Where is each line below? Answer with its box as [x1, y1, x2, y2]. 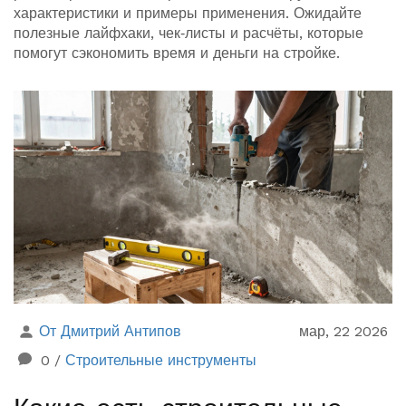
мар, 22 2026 [299, 323, 388, 341]
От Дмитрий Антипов [39, 323, 181, 341]
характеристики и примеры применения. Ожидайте [14, 5, 362, 22]
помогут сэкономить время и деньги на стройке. [14, 44, 340, 62]
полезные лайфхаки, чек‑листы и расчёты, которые [14, 24, 363, 42]
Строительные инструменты [65, 352, 256, 370]
